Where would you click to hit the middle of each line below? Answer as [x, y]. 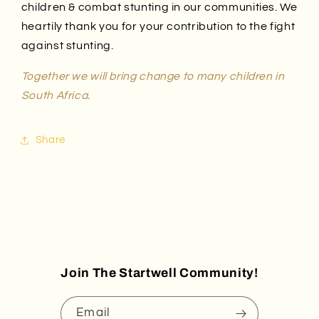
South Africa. [56, 95]
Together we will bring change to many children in [153, 76]
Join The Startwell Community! [159, 273]
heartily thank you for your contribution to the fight [158, 26]
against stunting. [67, 45]
